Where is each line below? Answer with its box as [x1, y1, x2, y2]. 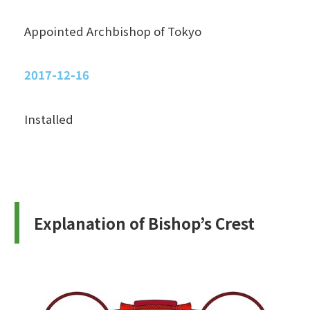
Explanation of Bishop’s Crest [34, 212, 255, 235]
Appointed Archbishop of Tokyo [24, 22, 201, 39]
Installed [24, 110, 73, 127]
